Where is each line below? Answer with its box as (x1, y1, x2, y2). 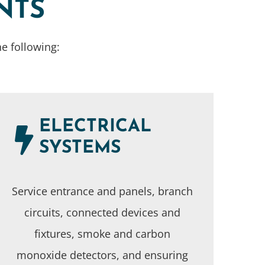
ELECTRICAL (38, 117, 151, 136)
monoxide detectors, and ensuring (16, 247, 188, 262)
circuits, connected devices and (24, 205, 180, 219)
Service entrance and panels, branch (11, 183, 193, 198)
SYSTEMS (38, 138, 121, 157)
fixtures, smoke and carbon (34, 226, 170, 241)
